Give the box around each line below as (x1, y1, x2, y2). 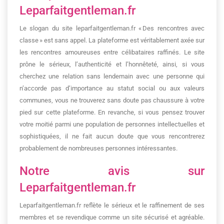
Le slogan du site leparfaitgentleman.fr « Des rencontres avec (19, 24, 204, 32)
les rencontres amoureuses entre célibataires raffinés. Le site (19, 48, 204, 56)
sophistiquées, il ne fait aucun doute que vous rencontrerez (19, 132, 204, 140)
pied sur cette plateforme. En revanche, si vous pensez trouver (19, 108, 204, 116)
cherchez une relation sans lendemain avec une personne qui (19, 72, 204, 80)
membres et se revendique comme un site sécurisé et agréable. (19, 213, 204, 221)
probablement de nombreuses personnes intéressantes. (19, 144, 177, 152)
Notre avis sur (19, 164, 204, 178)
